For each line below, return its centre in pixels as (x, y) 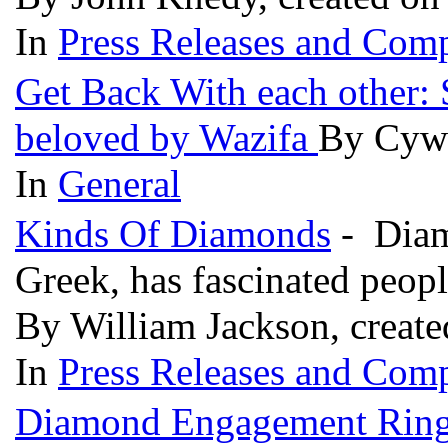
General (119, 183)
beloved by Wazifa (166, 137)
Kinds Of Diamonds (173, 233)
